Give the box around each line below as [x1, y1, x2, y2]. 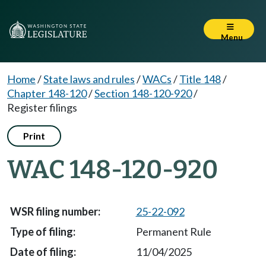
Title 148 [179, 72, 221, 85]
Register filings [7, 101, 77, 114]
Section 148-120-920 [94, 87, 192, 100]
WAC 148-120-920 [7, 154, 218, 185]
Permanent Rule [135, 225, 211, 238]
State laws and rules [43, 72, 135, 85]
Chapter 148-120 [7, 87, 87, 100]
